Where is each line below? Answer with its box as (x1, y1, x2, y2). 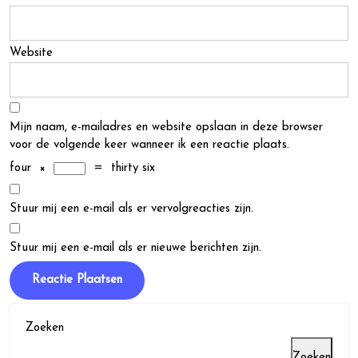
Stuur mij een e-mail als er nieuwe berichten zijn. (10, 242, 261, 254)
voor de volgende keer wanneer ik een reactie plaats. (10, 139, 289, 151)
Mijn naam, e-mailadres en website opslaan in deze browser (10, 121, 323, 133)
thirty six (111, 162, 155, 174)
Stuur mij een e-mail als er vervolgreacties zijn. (10, 203, 253, 215)
